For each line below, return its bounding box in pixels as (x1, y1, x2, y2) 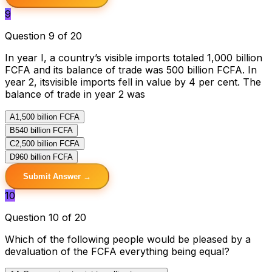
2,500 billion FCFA (15, 138, 80, 148)
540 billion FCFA (15, 125, 73, 135)
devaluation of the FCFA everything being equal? (5, 245, 229, 257)
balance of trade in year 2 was (5, 87, 145, 100)
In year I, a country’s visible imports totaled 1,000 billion (5, 51, 262, 64)
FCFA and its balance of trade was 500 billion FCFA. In (5, 63, 257, 76)
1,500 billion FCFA (15, 112, 80, 121)
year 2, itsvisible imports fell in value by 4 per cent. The (5, 75, 261, 88)
